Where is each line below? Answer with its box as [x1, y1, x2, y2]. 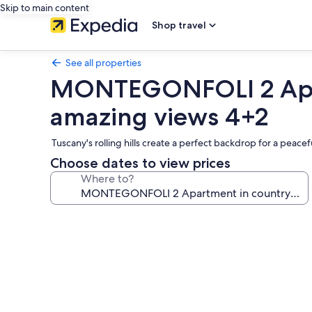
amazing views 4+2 [50, 102, 268, 132]
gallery [49, 230, 106, 250]
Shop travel [152, 19, 206, 31]
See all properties [65, 56, 141, 69]
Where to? [81, 171, 134, 186]
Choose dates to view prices [50, 155, 231, 171]
